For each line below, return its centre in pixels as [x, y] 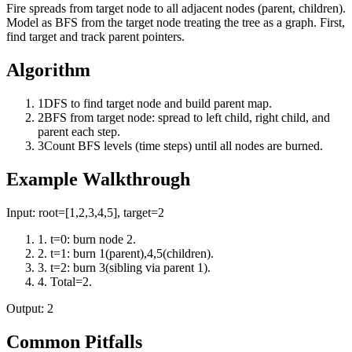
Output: [27, 309]
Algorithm [48, 70]
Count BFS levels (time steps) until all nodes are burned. [183, 146]
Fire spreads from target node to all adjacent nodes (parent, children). [176, 9]
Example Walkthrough [98, 180]
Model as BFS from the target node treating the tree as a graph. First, [176, 23]
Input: [22, 213]
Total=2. [71, 282]
